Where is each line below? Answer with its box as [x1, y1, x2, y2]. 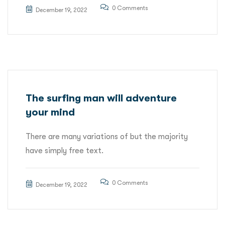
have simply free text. [26, 146, 103, 156]
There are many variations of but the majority [26, 132, 188, 142]
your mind [26, 106, 75, 119]
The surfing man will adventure [26, 92, 177, 104]
